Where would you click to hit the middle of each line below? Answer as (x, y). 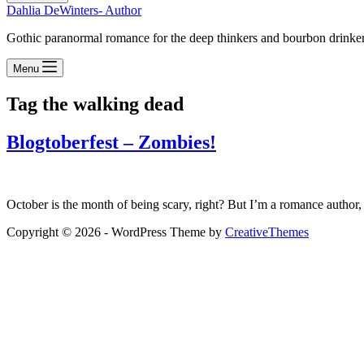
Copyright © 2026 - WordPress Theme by (116, 232)
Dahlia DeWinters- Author (74, 10)
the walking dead (110, 104)
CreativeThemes (267, 232)
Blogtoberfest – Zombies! (111, 142)
